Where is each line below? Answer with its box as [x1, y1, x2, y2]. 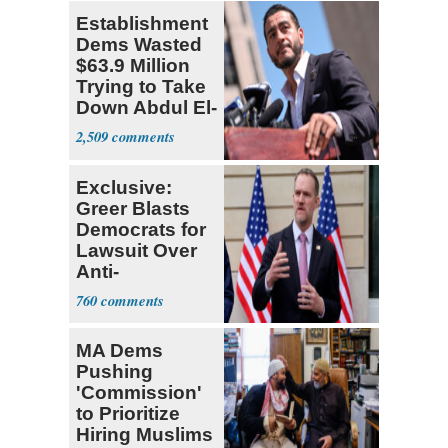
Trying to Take [76, 75, 206, 97]
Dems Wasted [76, 33, 202, 55]
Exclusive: [76, 176, 172, 198]
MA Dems [76, 340, 163, 362]
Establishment [76, 12, 208, 34]
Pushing [76, 361, 153, 383]
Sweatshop [76, 281, 179, 303]
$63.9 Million [76, 54, 190, 76]
